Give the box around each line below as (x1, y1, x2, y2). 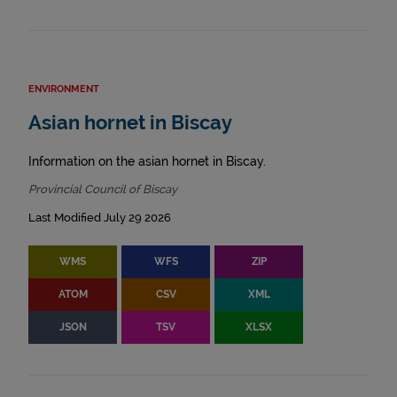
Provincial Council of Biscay (28, 183, 177, 197)
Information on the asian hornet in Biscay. (28, 154, 266, 169)
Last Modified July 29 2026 (28, 211, 171, 225)
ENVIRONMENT (28, 83, 99, 96)
